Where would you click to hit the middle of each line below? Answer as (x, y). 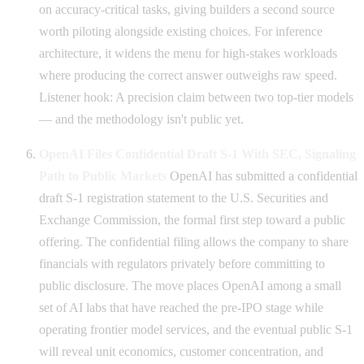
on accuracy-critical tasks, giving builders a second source (187, 9)
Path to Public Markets (103, 175)
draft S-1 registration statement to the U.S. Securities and (184, 197)
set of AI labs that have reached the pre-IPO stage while (181, 307)
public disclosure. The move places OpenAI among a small (190, 285)
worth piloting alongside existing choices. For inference (181, 31)
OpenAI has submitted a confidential (262, 175)
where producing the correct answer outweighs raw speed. (188, 75)
